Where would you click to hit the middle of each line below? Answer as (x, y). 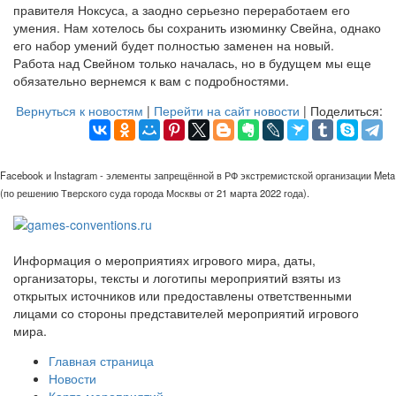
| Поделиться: (341, 111)
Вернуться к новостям (80, 111)
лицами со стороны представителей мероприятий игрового (186, 312)
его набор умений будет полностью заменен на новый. (174, 46)
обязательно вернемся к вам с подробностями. (151, 81)
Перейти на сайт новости (227, 111)
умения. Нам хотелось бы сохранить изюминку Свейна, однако (197, 28)
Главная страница (101, 360)
